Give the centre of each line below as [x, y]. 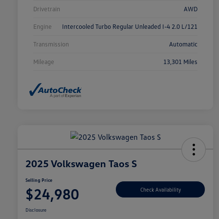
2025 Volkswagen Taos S [81, 164]
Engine [43, 26]
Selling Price [39, 180]
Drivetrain [47, 9]
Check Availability [160, 189]
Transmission [51, 44]
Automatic [183, 44]
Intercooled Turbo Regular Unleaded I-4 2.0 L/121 [130, 26]
